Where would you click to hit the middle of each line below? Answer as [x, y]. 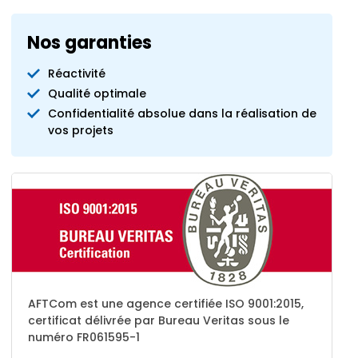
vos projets [81, 130]
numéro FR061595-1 [84, 337]
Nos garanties [89, 43]
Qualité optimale [97, 93]
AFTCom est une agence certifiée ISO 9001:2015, [166, 304]
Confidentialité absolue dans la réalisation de [182, 113]
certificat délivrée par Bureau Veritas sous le [159, 320]
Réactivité [77, 74]
